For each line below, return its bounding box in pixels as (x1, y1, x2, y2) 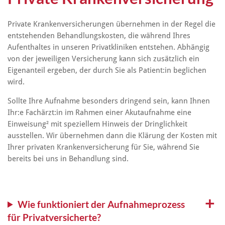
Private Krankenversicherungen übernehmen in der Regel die (8, 20, 215, 29)
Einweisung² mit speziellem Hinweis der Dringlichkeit (8, 120, 187, 129)
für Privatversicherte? (8, 211, 101, 223)
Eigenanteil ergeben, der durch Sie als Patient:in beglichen (8, 66, 206, 75)
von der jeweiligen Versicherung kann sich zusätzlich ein (8, 54, 199, 64)
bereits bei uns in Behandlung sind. (8, 154, 129, 164)
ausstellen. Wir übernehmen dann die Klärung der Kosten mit (8, 131, 217, 141)
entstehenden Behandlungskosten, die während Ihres (8, 31, 190, 41)
